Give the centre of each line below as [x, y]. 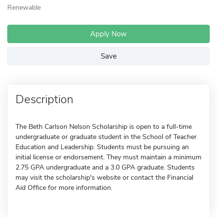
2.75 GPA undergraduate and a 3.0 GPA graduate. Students [105, 167]
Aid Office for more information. [64, 188]
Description [44, 99]
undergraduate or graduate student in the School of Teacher [106, 137]
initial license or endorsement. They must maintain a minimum [108, 157]
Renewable [24, 7]
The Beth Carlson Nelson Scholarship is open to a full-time [104, 127]
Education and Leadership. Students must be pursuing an [102, 147]
